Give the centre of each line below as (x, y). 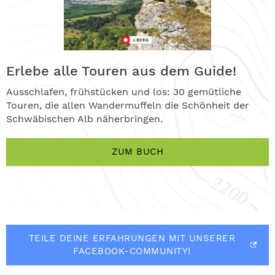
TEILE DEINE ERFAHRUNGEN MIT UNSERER (132, 238)
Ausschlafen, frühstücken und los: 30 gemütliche (124, 91)
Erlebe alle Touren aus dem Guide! (121, 71)
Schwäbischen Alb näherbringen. (84, 118)
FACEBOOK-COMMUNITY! (132, 251)
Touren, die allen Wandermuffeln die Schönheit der (128, 105)
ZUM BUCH (137, 151)
